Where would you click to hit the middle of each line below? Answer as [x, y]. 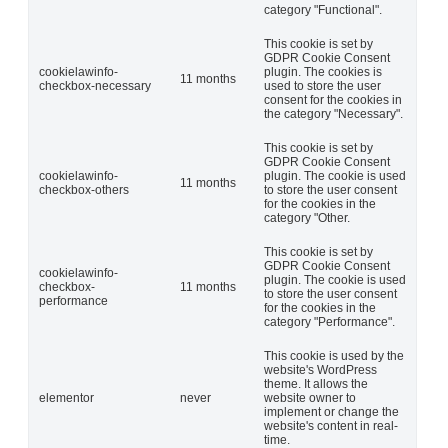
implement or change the [331, 411]
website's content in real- [331, 425]
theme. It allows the [316, 383]
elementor [66, 397]
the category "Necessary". [333, 113]
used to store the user [322, 85]
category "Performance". [329, 321]
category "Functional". [323, 9]
